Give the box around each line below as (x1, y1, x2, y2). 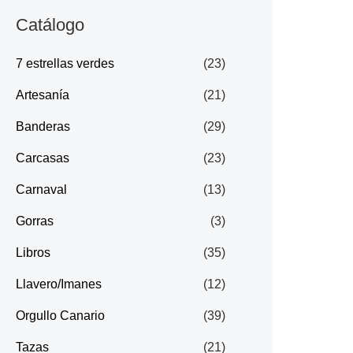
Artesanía (16, 88, 69, 102)
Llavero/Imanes (16, 277, 102, 292)
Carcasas (16, 151, 69, 165)
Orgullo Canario (16, 309, 105, 323)
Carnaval (16, 183, 67, 197)
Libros (16, 246, 50, 260)
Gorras (16, 214, 54, 229)
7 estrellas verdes (16, 57, 114, 71)
